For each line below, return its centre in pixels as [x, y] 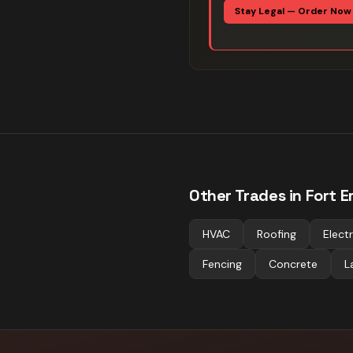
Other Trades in [247, 195]
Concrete [293, 264]
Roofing [277, 234]
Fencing [222, 264]
